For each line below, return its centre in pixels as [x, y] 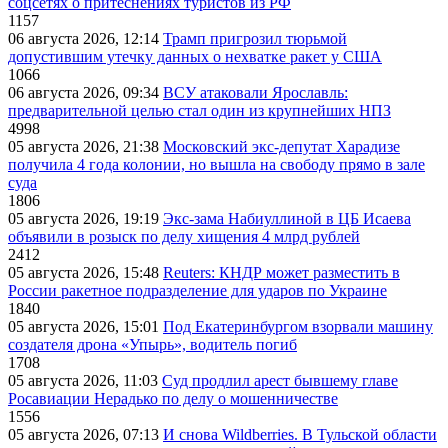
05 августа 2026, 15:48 [85, 273]
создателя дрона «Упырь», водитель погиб [152, 345]
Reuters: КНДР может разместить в [281, 273]
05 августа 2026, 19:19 [85, 219]
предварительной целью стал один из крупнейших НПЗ [199, 111]
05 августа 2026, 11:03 [85, 381]
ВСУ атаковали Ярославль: [255, 93]
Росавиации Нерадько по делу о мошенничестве [173, 399]
